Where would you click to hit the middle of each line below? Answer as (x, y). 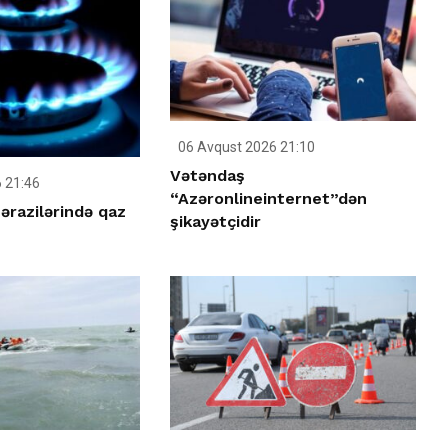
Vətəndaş (208, 176)
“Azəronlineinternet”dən (269, 199)
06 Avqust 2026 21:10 (245, 147)
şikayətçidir (216, 222)
